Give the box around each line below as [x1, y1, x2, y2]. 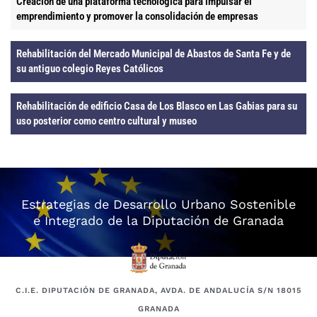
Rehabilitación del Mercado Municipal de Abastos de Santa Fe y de [16, 47, 291, 61]
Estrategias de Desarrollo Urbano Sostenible [21, 197, 296, 212]
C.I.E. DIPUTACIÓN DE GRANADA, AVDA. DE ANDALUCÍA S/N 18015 [16, 285, 301, 295]
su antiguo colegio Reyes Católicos [16, 62, 163, 76]
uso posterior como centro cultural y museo [16, 115, 197, 128]
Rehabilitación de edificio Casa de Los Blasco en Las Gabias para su [16, 100, 297, 113]
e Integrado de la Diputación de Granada [33, 213, 284, 229]
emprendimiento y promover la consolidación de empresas [16, 10, 258, 23]
